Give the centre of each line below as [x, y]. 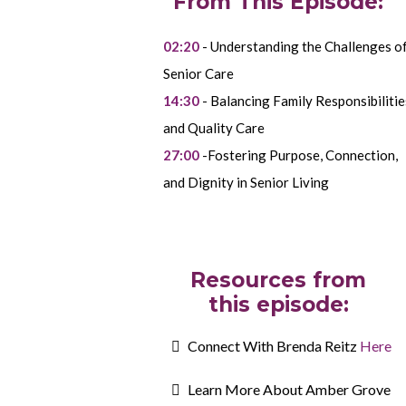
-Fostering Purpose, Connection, [299, 155]
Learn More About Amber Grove [289, 389]
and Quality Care [214, 127]
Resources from [278, 280]
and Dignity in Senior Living [246, 182]
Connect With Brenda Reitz [274, 345]
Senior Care [198, 73]
